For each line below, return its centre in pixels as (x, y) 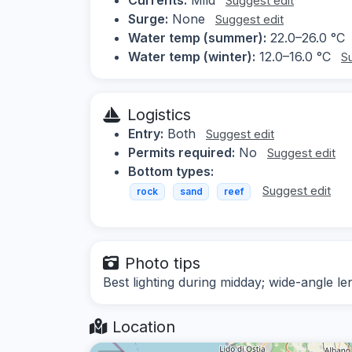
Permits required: (181, 152)
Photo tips (163, 264)
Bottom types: (171, 171)
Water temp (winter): (192, 56)
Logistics (159, 114)
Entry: (146, 133)
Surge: (148, 18)
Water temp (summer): (197, 37)
